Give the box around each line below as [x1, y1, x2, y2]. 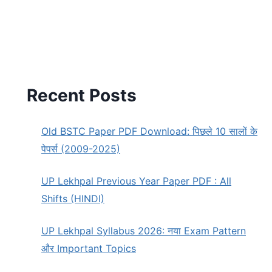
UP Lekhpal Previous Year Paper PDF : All [41, 174, 231, 187]
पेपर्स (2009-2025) [41, 142, 120, 155]
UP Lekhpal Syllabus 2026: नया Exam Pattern [41, 224, 246, 237]
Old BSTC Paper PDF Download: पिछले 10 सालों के [41, 124, 257, 137]
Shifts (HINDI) [41, 192, 104, 205]
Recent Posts [27, 84, 137, 106]
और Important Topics [41, 242, 136, 254]
